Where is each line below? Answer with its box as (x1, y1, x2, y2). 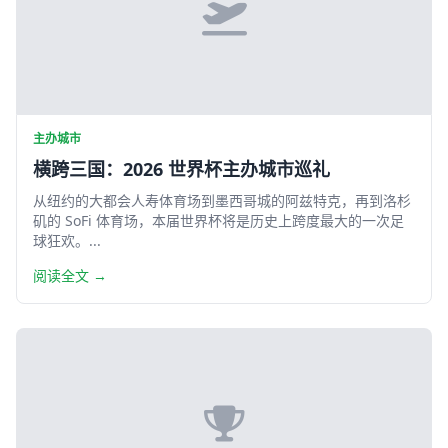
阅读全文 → (33, 266, 107, 285)
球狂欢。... (33, 231, 101, 250)
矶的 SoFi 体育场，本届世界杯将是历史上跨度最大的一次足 (33, 211, 404, 230)
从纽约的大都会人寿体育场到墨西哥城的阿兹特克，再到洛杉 (33, 191, 411, 210)
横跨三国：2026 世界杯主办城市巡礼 (33, 157, 330, 181)
